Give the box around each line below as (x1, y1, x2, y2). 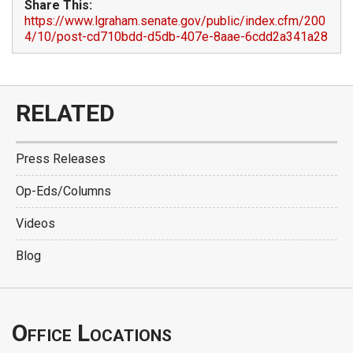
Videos (16, 216, 55, 231)
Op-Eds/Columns (16, 184, 111, 199)
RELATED (16, 99, 115, 127)
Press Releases (16, 151, 106, 166)
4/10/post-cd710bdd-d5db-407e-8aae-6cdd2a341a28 (24, 29, 328, 44)
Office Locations (12, 319, 172, 347)
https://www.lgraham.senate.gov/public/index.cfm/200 (24, 13, 325, 28)
